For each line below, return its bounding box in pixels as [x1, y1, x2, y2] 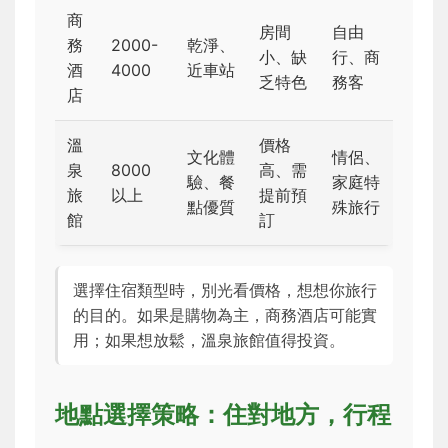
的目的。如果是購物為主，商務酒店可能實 [73, 305, 377, 326]
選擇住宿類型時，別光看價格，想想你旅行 [73, 280, 377, 301]
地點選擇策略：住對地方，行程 [55, 400, 391, 430]
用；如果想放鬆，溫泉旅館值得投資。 [73, 330, 345, 351]
